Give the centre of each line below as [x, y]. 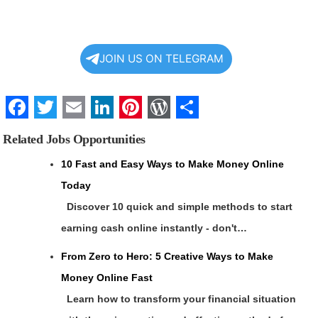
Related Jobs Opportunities [74, 139]
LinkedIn [139, 130]
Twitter [71, 130]
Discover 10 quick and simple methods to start [177, 207]
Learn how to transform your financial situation [179, 299]
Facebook [60, 130]
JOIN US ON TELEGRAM [161, 58]
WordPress [208, 130]
